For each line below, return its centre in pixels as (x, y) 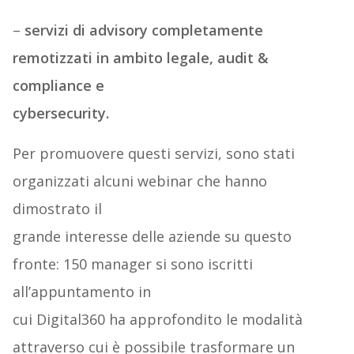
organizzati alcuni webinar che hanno (139, 181)
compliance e (58, 86)
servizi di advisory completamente (143, 30)
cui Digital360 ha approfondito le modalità (157, 320)
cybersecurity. (60, 113)
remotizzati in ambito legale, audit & (140, 58)
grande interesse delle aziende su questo (152, 237)
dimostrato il (57, 209)
